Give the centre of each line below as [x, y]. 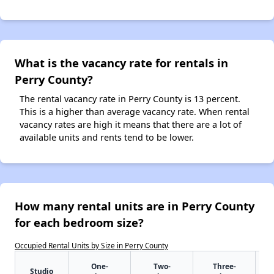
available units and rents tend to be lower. [107, 137]
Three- [224, 266]
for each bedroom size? [79, 222]
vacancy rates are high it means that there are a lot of [131, 124]
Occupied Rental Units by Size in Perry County [91, 245]
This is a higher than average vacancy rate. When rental [135, 111]
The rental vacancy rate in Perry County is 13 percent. [130, 98]
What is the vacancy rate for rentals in [121, 62]
